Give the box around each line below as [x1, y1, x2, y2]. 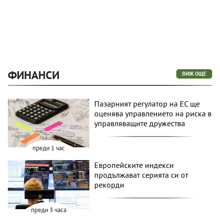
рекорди [94, 180, 125, 190]
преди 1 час [32, 144, 65, 153]
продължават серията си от [94, 170, 189, 180]
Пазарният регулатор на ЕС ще [94, 98, 200, 109]
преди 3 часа [31, 206, 67, 215]
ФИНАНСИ [8, 67, 59, 82]
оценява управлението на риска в [94, 108, 212, 118]
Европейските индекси [94, 160, 174, 170]
